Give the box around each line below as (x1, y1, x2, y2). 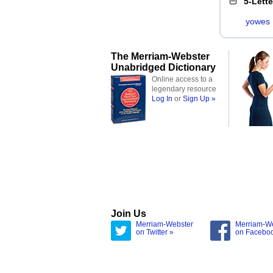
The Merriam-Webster (111, 51, 210, 62)
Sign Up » (183, 94, 216, 103)
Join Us (111, 208, 146, 219)
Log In (152, 94, 172, 103)
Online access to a (152, 75, 213, 83)
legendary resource (152, 85, 216, 93)
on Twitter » (136, 228, 174, 236)
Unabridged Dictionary (111, 62, 216, 73)
